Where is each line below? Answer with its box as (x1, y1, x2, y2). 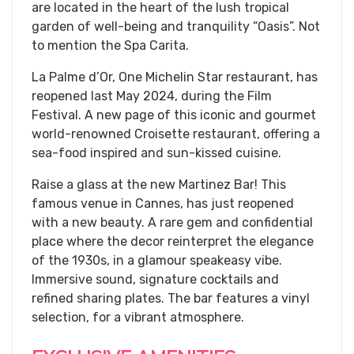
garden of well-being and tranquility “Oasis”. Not (32, 19, 320, 34)
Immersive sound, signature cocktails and (32, 272, 279, 287)
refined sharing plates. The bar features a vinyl (32, 291, 310, 306)
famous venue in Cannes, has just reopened (32, 196, 294, 211)
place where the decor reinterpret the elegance (32, 234, 314, 249)
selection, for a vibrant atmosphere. (32, 310, 244, 325)
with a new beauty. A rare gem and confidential (32, 215, 313, 230)
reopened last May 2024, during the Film (32, 88, 272, 104)
